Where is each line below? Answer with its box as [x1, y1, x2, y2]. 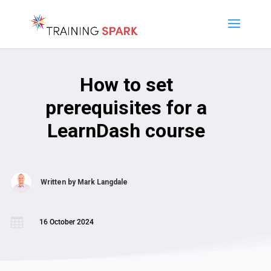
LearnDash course [47, 119, 206, 143]
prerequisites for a [45, 96, 207, 120]
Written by [41, 178, 77, 187]
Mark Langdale [77, 178, 128, 187]
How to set [79, 73, 173, 97]
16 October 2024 [39, 218, 94, 227]
